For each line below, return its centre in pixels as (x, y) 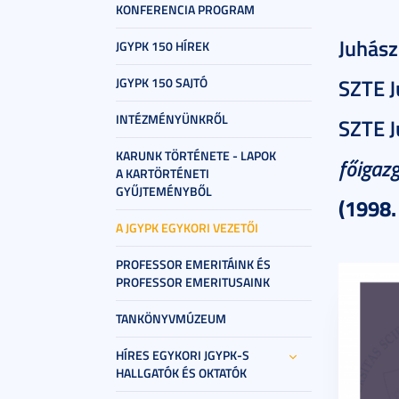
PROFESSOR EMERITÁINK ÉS (193, 264)
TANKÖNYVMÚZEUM (171, 318)
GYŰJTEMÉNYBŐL (164, 191)
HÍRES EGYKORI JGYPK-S (183, 355)
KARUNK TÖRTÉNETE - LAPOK (196, 155)
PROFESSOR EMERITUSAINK (193, 282)
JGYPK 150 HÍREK (163, 46)
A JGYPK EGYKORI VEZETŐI (187, 228)
